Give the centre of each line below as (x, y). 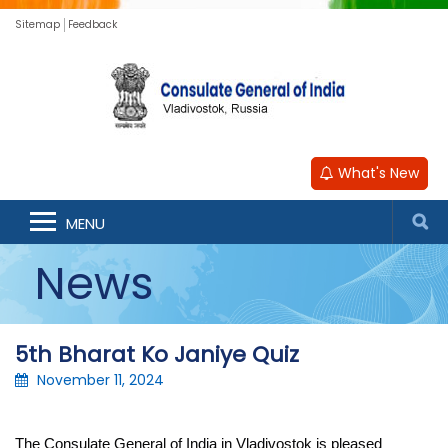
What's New (376, 173)
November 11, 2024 (100, 380)
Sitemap (37, 24)
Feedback (92, 24)
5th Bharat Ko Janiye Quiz (157, 355)
